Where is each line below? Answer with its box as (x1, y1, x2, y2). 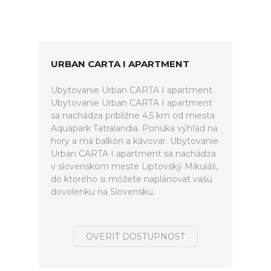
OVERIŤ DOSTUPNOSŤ (86, 231, 185, 242)
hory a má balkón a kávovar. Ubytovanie (51, 135, 218, 146)
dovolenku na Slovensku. (51, 186, 155, 197)
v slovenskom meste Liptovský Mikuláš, (51, 161, 218, 172)
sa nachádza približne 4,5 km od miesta (51, 110, 215, 121)
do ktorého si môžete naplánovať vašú (51, 174, 212, 184)
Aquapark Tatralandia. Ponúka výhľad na (51, 123, 218, 134)
